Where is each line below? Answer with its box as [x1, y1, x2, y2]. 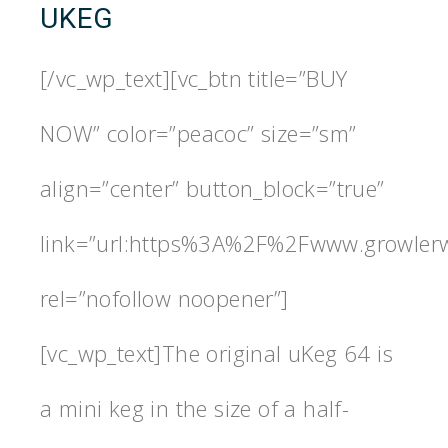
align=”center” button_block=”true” [40, 172, 385, 203]
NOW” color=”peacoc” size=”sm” [40, 117, 357, 148]
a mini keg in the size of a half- [40, 392, 350, 423]
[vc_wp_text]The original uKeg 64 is [40, 337, 393, 368]
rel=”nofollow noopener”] [40, 282, 289, 313]
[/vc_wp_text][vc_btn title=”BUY [40, 62, 348, 93]
